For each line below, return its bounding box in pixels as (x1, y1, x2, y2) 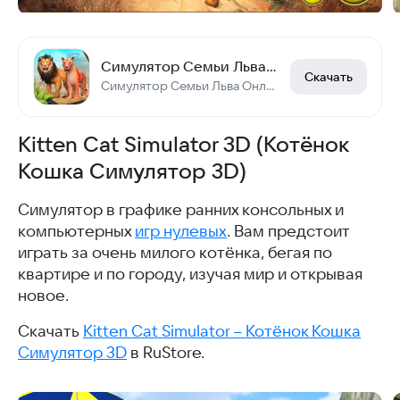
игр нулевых (135, 221, 227, 240)
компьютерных (18, 221, 135, 240)
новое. (18, 286, 69, 304)
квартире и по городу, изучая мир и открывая (18, 264, 362, 283)
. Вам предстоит (227, 221, 349, 240)
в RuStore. (127, 343, 204, 362)
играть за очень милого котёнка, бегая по (18, 243, 332, 262)
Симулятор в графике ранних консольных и (18, 200, 344, 219)
